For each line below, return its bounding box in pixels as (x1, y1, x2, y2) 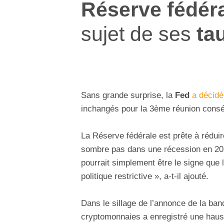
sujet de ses (81, 21, 196, 45)
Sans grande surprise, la (81, 90, 175, 100)
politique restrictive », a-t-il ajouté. (81, 171, 208, 181)
